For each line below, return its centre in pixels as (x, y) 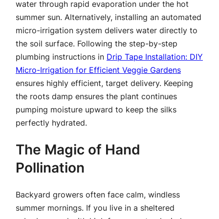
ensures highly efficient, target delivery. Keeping (104, 83)
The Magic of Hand (78, 149)
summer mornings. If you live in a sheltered (95, 208)
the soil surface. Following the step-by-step (97, 43)
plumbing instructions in (61, 56)
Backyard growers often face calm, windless (98, 195)
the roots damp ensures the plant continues (96, 96)
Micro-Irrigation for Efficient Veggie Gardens (98, 70)
